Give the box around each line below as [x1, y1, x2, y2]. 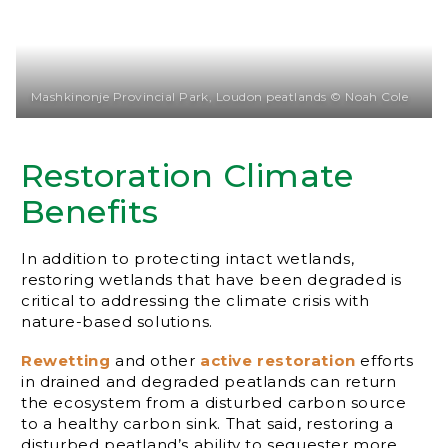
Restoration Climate [21, 156, 354, 196]
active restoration [200, 351, 356, 371]
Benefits [21, 192, 159, 232]
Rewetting [21, 351, 111, 371]
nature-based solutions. [21, 312, 213, 332]
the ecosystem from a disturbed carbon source [21, 393, 407, 413]
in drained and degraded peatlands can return [21, 372, 397, 392]
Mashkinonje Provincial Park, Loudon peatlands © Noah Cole [31, 89, 409, 105]
